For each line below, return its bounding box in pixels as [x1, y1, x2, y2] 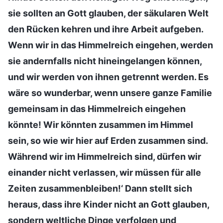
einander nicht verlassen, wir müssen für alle [8, 167, 201, 178]
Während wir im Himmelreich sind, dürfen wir [8, 151, 201, 162]
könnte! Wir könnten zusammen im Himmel [8, 119, 193, 130]
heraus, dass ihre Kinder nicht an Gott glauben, [8, 199, 209, 210]
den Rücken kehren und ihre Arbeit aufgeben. [8, 23, 203, 34]
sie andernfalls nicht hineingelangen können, [8, 55, 202, 66]
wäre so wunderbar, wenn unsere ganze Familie [8, 87, 212, 98]
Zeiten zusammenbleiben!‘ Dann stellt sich [8, 183, 192, 194]
